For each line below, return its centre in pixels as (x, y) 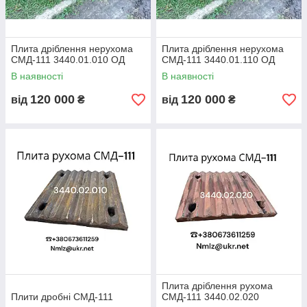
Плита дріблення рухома (217, 286)
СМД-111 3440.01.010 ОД (68, 60)
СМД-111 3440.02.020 (210, 297)
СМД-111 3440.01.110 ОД (218, 60)
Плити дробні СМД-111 (62, 297)
